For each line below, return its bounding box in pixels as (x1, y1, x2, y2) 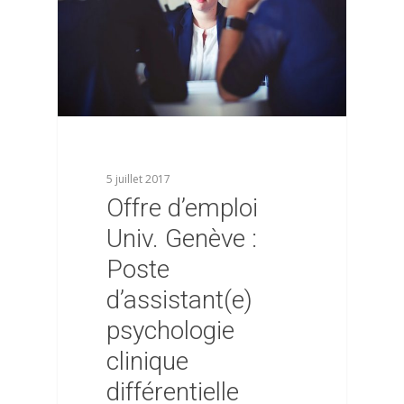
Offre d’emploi (106, 192, 259, 223)
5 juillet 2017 (106, 170, 171, 187)
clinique (106, 345, 189, 376)
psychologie (106, 315, 235, 345)
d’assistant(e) (106, 284, 253, 315)
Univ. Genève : (106, 223, 258, 253)
